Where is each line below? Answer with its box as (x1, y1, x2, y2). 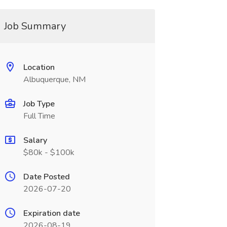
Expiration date (23, 208, 80, 219)
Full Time (23, 110, 55, 122)
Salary (23, 135, 47, 146)
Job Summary (4, 19, 66, 33)
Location (23, 62, 55, 73)
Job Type (23, 98, 55, 109)
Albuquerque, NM (23, 74, 86, 85)
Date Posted (23, 171, 70, 182)
